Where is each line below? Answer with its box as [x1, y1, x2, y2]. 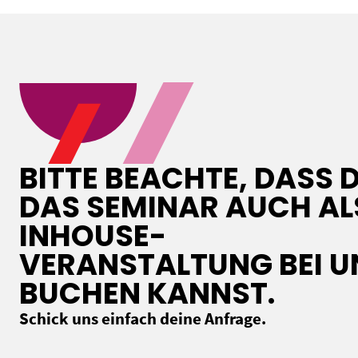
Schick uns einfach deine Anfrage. [19, 308, 266, 330]
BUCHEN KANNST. [19, 272, 275, 315]
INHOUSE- [19, 215, 166, 257]
